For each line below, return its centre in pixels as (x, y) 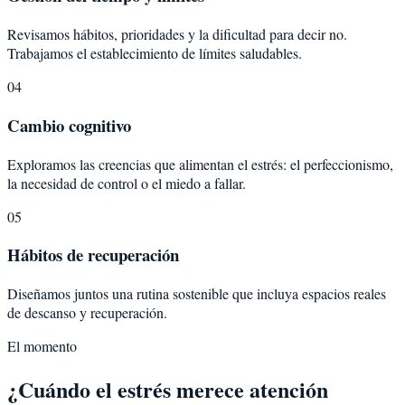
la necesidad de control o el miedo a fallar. (127, 183)
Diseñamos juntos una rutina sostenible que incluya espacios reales (197, 293)
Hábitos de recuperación (93, 255)
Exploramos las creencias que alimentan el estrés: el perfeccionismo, (200, 164)
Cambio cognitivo (69, 125)
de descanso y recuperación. (87, 312)
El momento (42, 345)
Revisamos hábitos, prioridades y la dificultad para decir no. (177, 34)
